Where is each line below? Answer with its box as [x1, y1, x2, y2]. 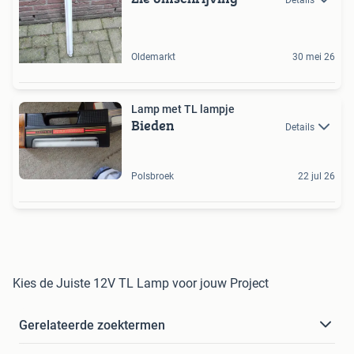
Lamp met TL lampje [131, 103, 235, 116]
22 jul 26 [298, 170, 335, 182]
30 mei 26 [292, 51, 335, 63]
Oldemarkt [131, 51, 175, 63]
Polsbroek [131, 170, 174, 182]
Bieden [131, 115, 175, 137]
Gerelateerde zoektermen [19, 317, 165, 333]
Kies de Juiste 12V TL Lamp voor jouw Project [13, 275, 269, 291]
